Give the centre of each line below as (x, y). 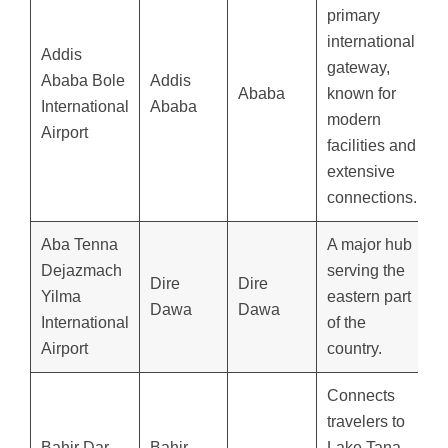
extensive (361, 171)
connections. (372, 197)
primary (353, 15)
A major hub (369, 244)
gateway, (358, 67)
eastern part (369, 296)
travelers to (366, 421)
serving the (366, 270)
